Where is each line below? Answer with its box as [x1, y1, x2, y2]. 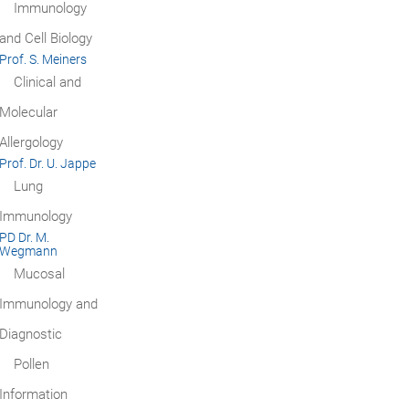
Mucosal [13, 265, 65, 282]
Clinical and [13, 73, 81, 90]
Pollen [13, 355, 49, 372]
